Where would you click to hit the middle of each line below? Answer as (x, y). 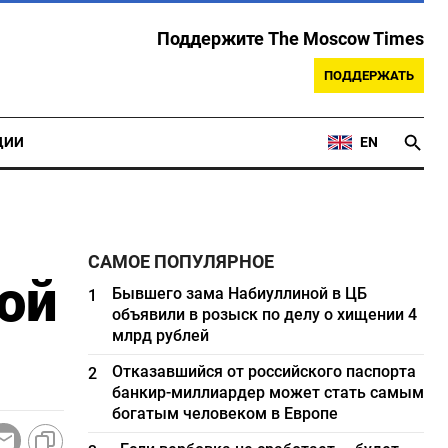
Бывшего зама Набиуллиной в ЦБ (240, 293)
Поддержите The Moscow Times (290, 39)
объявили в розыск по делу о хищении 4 (265, 314)
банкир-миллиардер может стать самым (268, 392)
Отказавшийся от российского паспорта (264, 371)
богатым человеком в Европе (225, 413)
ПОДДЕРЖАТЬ (369, 75)
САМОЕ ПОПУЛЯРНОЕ (181, 262)
